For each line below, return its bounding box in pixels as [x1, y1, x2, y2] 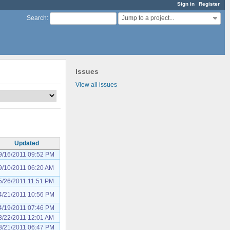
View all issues [75, 81, 117, 88]
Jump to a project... [122, 14, 174, 22]
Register [199, 1, 220, 7]
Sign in [177, 1, 195, 7]
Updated [14, 139, 39, 147]
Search [27, 14, 47, 22]
